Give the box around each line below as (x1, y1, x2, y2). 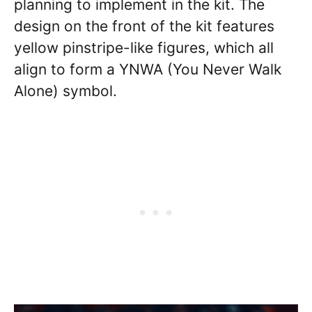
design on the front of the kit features (14, 17, 274, 35)
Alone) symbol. (14, 81, 117, 100)
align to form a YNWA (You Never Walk (14, 60, 281, 78)
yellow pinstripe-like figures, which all (14, 38, 274, 56)
